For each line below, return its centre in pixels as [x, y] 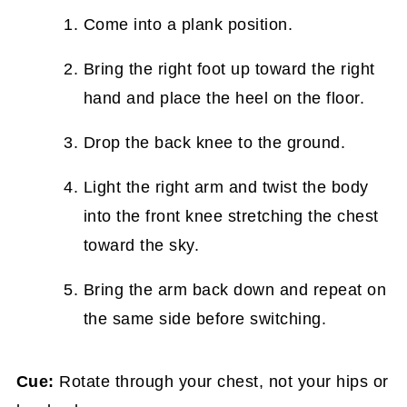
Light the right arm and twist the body [226, 187]
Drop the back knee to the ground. [214, 143]
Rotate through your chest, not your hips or [221, 382]
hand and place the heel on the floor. [224, 98]
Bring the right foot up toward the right [229, 69]
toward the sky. [141, 245]
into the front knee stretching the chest [231, 216]
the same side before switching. [205, 319]
